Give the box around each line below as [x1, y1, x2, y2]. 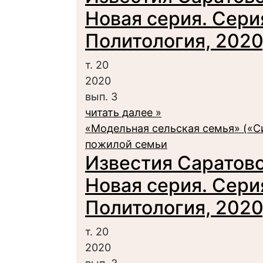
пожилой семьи [85, 138, 167, 150]
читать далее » [85, 106, 161, 119]
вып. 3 [85, 90, 117, 103]
